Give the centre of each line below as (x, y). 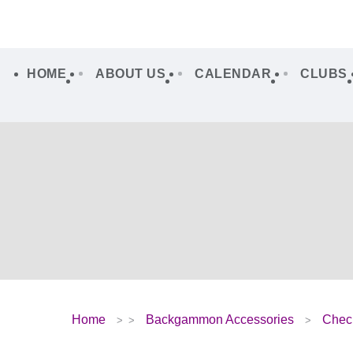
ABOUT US (130, 73)
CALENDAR (233, 73)
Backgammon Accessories (220, 319)
